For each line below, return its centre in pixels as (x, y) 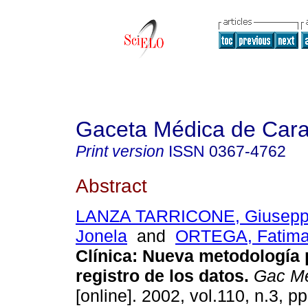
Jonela (101, 236)
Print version (120, 151)
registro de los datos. (162, 276)
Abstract (111, 185)
